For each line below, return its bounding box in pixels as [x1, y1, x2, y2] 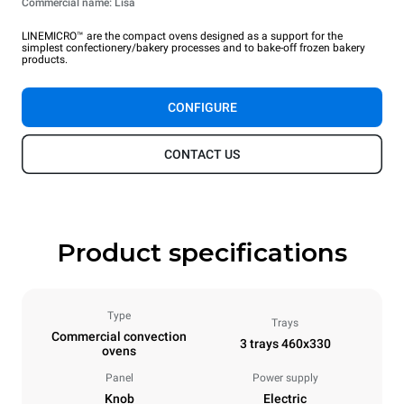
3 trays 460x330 [239, 335, 331, 351]
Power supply [252, 371, 318, 384]
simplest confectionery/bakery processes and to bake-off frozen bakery [22, 41, 365, 54]
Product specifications [57, 236, 347, 268]
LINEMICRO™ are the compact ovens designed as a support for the [22, 29, 343, 42]
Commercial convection [51, 328, 187, 344]
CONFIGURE [167, 99, 237, 115]
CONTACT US [164, 146, 240, 161]
